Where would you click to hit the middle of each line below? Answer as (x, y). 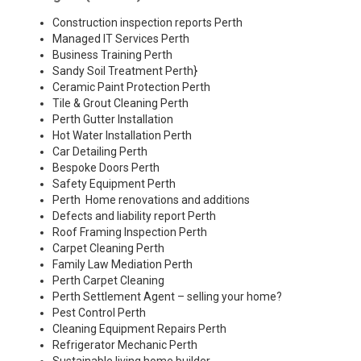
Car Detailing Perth (100, 152)
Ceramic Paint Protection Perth (131, 87)
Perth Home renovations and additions (151, 200)
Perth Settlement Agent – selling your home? (167, 297)
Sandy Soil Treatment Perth (123, 71)
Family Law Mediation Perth (122, 265)
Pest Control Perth (99, 313)
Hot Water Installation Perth (122, 136)
